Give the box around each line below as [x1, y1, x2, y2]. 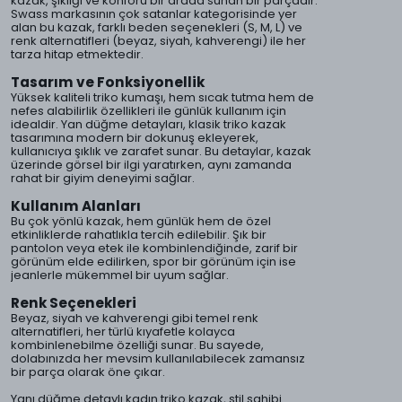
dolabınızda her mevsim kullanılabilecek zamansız [11, 350, 305, 367]
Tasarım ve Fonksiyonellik [11, 73, 205, 92]
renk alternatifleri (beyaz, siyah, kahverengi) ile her [11, 32, 306, 49]
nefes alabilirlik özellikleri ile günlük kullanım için [11, 102, 286, 119]
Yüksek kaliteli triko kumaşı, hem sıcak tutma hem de [11, 89, 314, 106]
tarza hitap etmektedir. [11, 46, 144, 63]
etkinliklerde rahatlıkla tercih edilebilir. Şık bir [11, 226, 267, 243]
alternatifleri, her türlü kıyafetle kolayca [11, 323, 235, 340]
